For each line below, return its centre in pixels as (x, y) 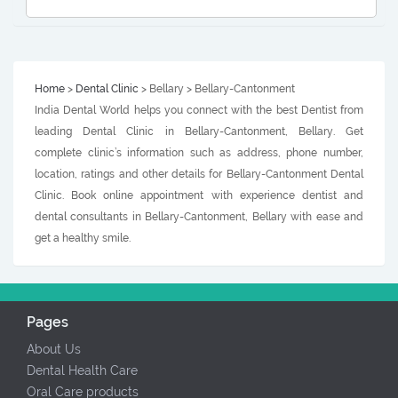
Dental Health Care (82, 371)
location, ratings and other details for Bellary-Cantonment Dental (199, 175)
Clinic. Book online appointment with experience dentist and (199, 196)
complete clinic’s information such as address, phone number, (199, 153)
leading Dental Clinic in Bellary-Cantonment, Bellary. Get (199, 132)
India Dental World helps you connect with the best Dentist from (199, 111)
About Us (54, 350)
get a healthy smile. (83, 239)
